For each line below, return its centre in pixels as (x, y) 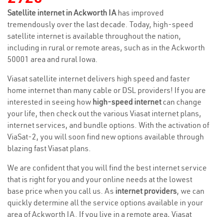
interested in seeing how (50, 102)
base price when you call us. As (61, 191)
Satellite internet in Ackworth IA (62, 13)
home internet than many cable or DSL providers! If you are (107, 90)
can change (181, 102)
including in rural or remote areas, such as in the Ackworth (106, 47)
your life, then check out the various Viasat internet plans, (104, 113)
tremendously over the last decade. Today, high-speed (100, 24)
